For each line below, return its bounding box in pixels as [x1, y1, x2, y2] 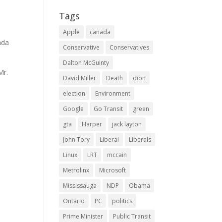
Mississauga [63, 181, 97, 190]
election [63, 89, 86, 98]
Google [63, 105, 84, 113]
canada [90, 28, 111, 36]
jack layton [112, 120, 142, 128]
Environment [95, 89, 131, 98]
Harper [82, 120, 103, 128]
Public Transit [113, 212, 151, 221]
